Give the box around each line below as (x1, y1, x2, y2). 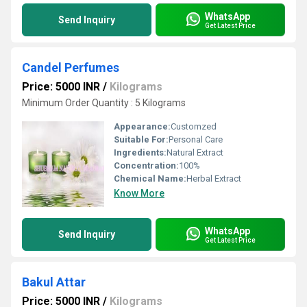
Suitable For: (114, 134, 169, 145)
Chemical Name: (114, 173, 186, 184)
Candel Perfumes (22, 60, 119, 75)
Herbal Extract (186, 173, 241, 184)
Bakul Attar (22, 275, 86, 289)
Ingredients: (114, 147, 167, 158)
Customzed (171, 121, 217, 132)
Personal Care (169, 134, 223, 145)
